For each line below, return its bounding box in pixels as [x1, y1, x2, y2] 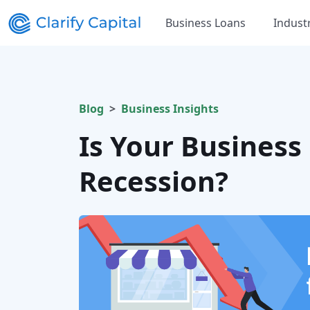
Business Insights [121, 101, 219, 116]
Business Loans [165, 15, 246, 30]
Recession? [79, 162, 228, 200]
